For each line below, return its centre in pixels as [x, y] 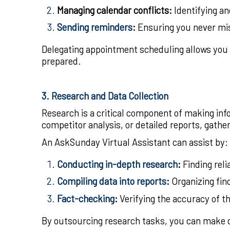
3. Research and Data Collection [105, 95]
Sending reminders [95, 27]
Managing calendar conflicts [113, 10]
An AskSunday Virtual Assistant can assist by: [135, 142]
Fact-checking [86, 199]
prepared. [61, 61]
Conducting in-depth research [117, 164]
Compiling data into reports [112, 181]
